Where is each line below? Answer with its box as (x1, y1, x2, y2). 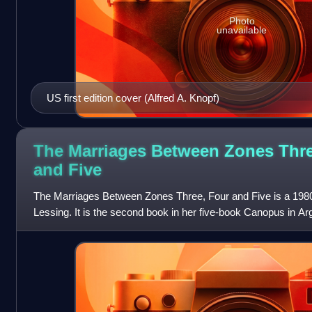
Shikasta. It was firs (33, 221, 123, 234)
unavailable (217, 24, 267, 36)
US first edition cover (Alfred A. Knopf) (46, 92, 219, 104)
